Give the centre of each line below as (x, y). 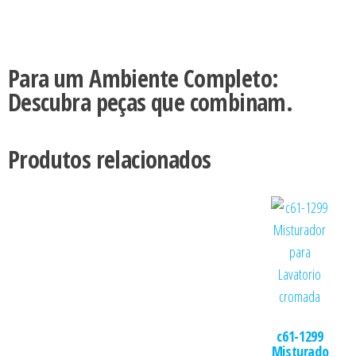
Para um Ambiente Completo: (143, 78)
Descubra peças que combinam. (151, 102)
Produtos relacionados (110, 159)
